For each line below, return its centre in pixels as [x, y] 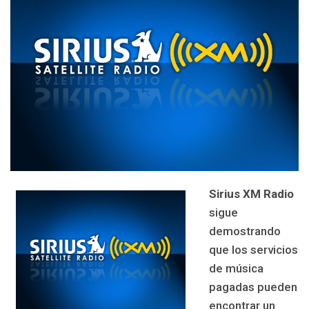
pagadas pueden [253, 287]
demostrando [245, 231]
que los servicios [253, 249]
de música [236, 268]
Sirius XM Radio [251, 193]
